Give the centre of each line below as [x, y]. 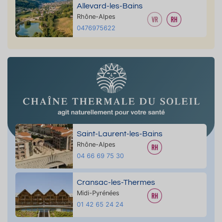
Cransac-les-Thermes [116, 182]
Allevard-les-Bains [110, 6]
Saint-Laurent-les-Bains [119, 134]
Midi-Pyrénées [98, 193]
